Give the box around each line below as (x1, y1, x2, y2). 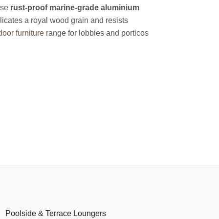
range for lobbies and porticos (44, 28, 149, 37)
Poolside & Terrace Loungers (5, 209, 106, 218)
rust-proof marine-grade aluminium (10, 3, 139, 12)
